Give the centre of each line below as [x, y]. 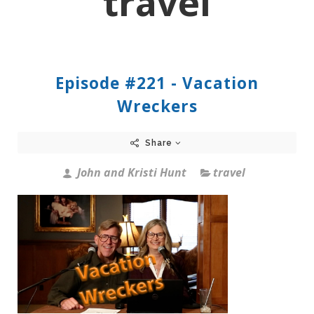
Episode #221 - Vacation [157, 83]
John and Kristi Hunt [130, 172]
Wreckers [157, 106]
